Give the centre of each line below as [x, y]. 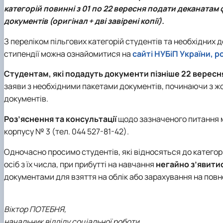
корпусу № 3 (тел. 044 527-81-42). [66, 131]
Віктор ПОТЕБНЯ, [35, 209]
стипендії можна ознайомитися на [68, 54]
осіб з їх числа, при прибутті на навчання [80, 164]
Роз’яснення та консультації [61, 119]
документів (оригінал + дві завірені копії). [84, 21]
